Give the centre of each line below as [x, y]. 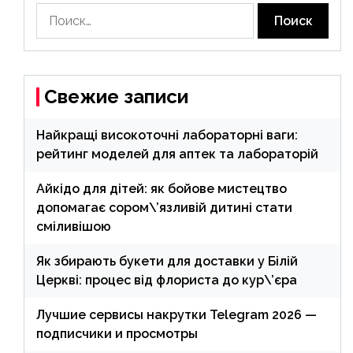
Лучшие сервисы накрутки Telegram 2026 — [176, 315]
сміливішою [74, 227]
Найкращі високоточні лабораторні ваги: [167, 136]
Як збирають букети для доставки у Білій [167, 262]
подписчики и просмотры [117, 334]
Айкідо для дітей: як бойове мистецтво [162, 189]
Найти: [56, 12]
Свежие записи [116, 97]
